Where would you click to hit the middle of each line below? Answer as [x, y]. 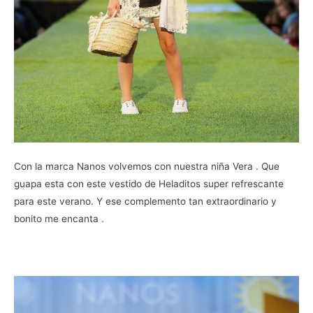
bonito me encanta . [59, 219]
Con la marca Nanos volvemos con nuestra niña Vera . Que [147, 167]
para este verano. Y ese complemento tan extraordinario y [145, 202]
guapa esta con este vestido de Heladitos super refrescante [149, 184]
